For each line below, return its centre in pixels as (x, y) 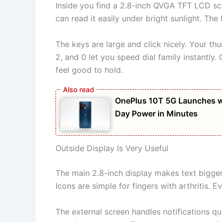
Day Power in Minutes (156, 113)
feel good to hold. (89, 70)
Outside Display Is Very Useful (112, 148)
